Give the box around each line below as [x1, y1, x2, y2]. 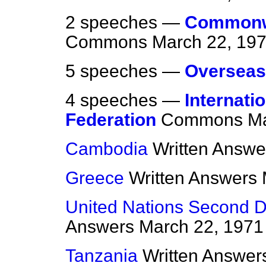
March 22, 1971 [139, 217, 264, 237]
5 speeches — [65, 61, 185, 81]
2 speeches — [65, 12, 185, 33]
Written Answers [129, 168, 257, 188]
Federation [65, 110, 156, 130]
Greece [65, 168, 124, 188]
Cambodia [65, 139, 148, 159]
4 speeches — [65, 90, 185, 110]
